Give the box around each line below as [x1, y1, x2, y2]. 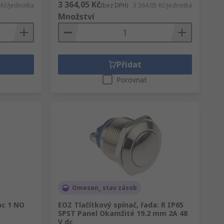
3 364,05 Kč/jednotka [132, 1, 192, 9]
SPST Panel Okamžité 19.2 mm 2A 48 [57, 208, 187, 218]
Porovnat [116, 75, 147, 84]
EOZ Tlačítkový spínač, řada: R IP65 [57, 200, 183, 209]
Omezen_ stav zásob [71, 183, 137, 192]
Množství [57, 11, 94, 22]
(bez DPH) [100, 1, 128, 9]
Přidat [116, 59, 141, 70]
